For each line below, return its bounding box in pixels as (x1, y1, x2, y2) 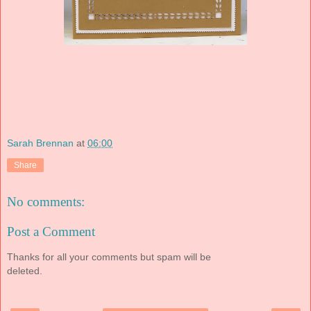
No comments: (7, 194, 85, 209)
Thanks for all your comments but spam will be (7, 251, 211, 262)
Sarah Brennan (7, 137, 74, 149)
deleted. (7, 264, 42, 276)
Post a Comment (7, 224, 95, 239)
